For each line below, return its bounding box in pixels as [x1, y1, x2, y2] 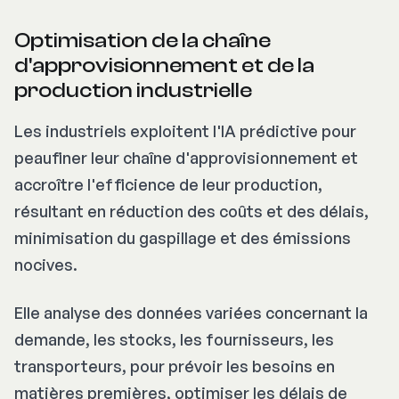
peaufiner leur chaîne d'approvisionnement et [14, 148, 358, 168]
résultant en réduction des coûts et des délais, [14, 201, 369, 222]
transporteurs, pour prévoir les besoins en [14, 356, 335, 377]
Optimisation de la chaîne [14, 28, 271, 53]
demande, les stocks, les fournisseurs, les [14, 330, 334, 350]
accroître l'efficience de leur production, [14, 175, 322, 195]
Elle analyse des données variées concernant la [14, 303, 368, 323]
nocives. [14, 255, 77, 275]
